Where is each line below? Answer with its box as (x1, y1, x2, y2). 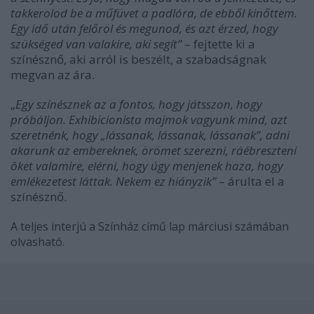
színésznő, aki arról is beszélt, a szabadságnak (11, 51, 266, 68)
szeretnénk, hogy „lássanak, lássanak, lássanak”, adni (11, 127, 289, 144)
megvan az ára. (11, 67, 97, 83)
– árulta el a (216, 173, 285, 190)
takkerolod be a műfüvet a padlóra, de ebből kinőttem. (11, 5, 297, 22)
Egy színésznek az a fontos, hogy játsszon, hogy (15, 96, 262, 113)
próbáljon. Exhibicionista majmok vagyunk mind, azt (11, 111, 287, 128)
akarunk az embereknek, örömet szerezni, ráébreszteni (11, 142, 296, 159)
